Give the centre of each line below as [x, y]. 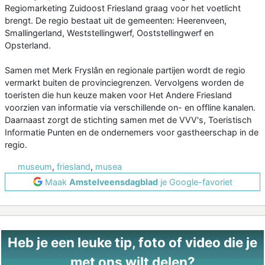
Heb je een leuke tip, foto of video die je [132, 242]
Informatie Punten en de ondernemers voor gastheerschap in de [132, 132]
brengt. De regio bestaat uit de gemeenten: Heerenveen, [116, 20]
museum [35, 166]
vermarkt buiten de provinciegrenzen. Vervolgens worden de [124, 82]
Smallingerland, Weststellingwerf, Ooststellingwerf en [109, 33]
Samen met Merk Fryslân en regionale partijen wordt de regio [125, 70]
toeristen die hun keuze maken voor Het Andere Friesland [118, 95]
